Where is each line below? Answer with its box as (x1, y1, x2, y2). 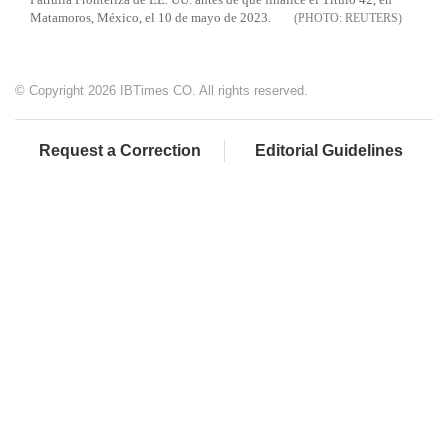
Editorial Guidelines (255, 142, 403, 160)
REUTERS (345, 11, 398, 26)
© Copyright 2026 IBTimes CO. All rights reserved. (15, 83, 308, 99)
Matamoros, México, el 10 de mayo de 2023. (30, 10, 271, 26)
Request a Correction (38, 142, 201, 160)
